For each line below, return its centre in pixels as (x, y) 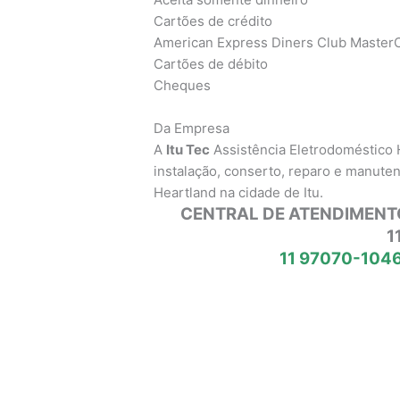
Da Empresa (192, 128)
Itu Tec (188, 149)
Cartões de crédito (213, 21)
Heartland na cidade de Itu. (239, 192)
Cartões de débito (211, 63)
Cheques (183, 85)
